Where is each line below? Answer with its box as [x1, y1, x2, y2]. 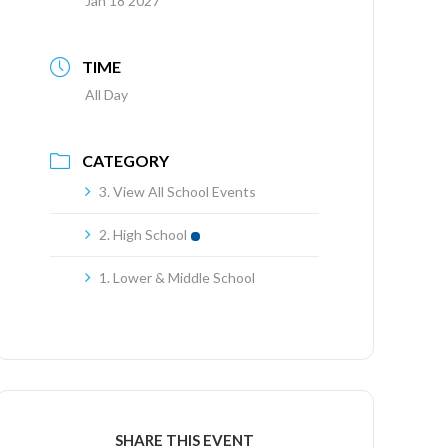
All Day [85, 86, 129, 103]
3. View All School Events [99, 183, 257, 200]
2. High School [99, 226, 188, 243]
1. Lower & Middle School [99, 269, 256, 286]
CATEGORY [82, 151, 170, 170]
